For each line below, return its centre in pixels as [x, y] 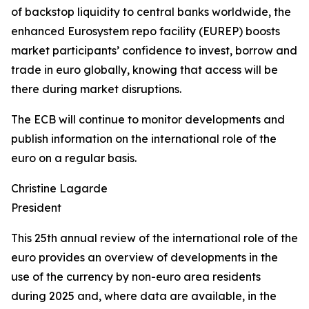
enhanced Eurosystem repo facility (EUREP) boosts [146, 31]
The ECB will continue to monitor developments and [148, 119]
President [36, 208]
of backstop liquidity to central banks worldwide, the [151, 12]
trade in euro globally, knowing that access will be [144, 70]
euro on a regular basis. [74, 158]
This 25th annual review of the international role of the [154, 238]
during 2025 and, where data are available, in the [144, 296]
